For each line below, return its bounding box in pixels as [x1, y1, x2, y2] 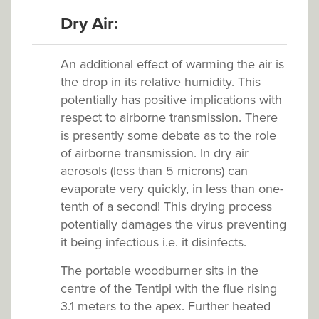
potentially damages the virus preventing [61, 216, 286, 232]
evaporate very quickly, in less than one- [61, 180, 283, 197]
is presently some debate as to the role [61, 127, 276, 143]
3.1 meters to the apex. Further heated [61, 298, 271, 314]
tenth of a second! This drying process [61, 198, 272, 214]
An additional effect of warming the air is [61, 56, 284, 72]
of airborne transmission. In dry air [61, 145, 249, 161]
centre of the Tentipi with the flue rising [61, 280, 277, 296]
